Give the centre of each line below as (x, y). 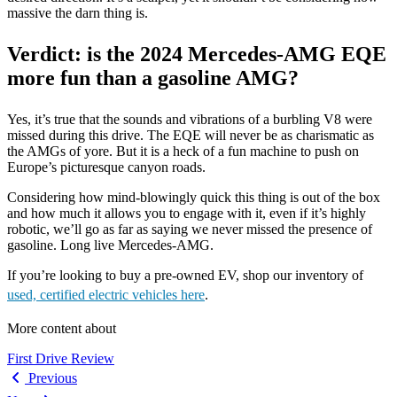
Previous (51, 378)
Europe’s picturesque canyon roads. (108, 167)
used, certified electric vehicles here (106, 295)
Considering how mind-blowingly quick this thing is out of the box (194, 197)
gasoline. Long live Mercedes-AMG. (112, 245)
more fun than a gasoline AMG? (153, 78)
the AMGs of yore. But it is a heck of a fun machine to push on (183, 151)
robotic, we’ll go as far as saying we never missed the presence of (190, 229)
